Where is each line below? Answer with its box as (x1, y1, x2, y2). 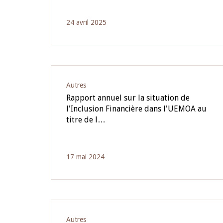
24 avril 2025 (66, 18, 107, 26)
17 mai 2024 (66, 153, 105, 161)
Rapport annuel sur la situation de (66, 93, 190, 103)
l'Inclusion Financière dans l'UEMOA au (66, 104, 207, 113)
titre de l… (66, 115, 106, 124)
